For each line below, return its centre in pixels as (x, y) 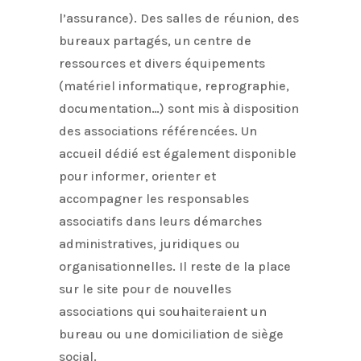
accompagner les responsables (154, 198)
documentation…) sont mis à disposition (179, 108)
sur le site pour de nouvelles (145, 288)
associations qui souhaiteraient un (163, 311)
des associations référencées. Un (158, 131)
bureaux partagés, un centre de (156, 40)
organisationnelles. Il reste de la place (175, 266)
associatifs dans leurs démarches (161, 221)
